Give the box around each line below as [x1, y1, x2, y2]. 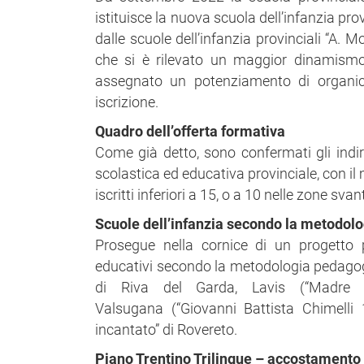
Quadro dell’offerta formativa [95, 123, 285, 140]
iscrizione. [95, 93, 158, 110]
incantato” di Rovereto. [95, 321, 237, 338]
